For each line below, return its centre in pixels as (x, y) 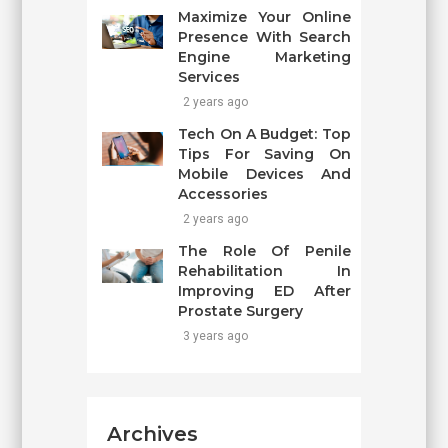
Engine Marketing (264, 57)
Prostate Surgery (241, 311)
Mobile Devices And (264, 174)
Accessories (223, 194)
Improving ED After (264, 291)
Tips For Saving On (264, 154)
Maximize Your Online (264, 17)
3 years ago (216, 336)
